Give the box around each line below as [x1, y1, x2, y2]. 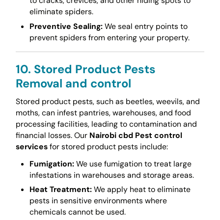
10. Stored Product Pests [15, 61, 156, 77]
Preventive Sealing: [29, 21, 103, 31]
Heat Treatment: [29, 184, 92, 194]
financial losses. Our [15, 130, 89, 141]
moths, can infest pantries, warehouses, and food [15, 108, 191, 118]
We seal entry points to [102, 21, 188, 31]
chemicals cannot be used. [29, 206, 126, 217]
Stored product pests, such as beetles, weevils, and [15, 96, 200, 107]
